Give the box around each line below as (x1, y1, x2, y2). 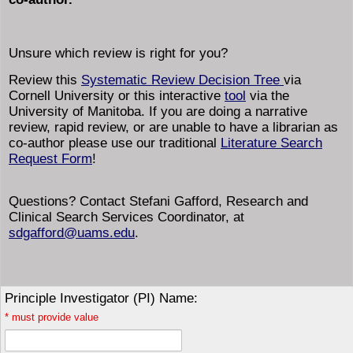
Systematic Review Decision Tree (81, 72, 284, 87)
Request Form (9, 151, 92, 166)
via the (246, 88, 289, 103)
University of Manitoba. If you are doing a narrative (9, 104, 307, 119)
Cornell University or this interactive (9, 88, 225, 103)
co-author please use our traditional (9, 136, 221, 150)
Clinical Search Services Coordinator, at (9, 210, 244, 225)
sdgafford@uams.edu (9, 225, 135, 240)
